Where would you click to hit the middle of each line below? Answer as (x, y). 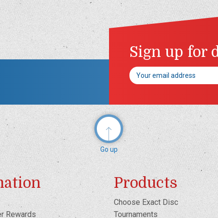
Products (146, 183)
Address (142, 82)
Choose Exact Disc (146, 202)
